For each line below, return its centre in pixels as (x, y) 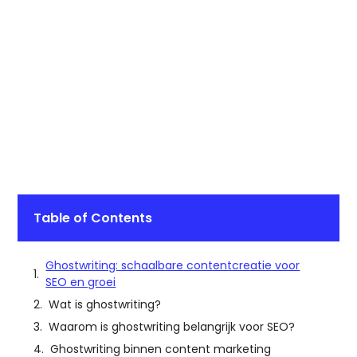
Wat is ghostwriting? (105, 305)
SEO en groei (81, 282)
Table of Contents (93, 218)
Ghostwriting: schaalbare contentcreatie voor (173, 266)
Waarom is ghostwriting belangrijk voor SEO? (172, 327)
